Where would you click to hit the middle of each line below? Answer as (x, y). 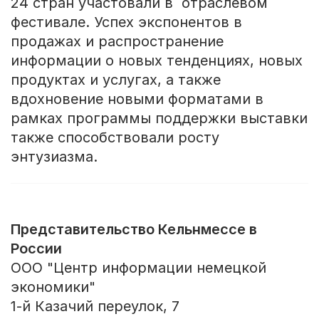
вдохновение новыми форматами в (137, 99)
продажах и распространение (117, 41)
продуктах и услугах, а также (115, 79)
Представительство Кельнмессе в (134, 230)
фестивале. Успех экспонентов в (126, 22)
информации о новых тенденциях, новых (156, 60)
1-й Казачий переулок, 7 (95, 307)
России (36, 249)
